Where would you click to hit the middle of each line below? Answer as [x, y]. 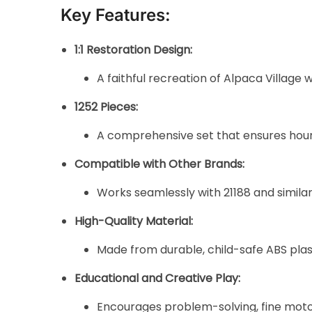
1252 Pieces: [107, 107]
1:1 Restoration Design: [134, 49]
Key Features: [116, 15]
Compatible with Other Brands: [160, 164]
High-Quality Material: [134, 221]
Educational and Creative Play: [158, 278]
